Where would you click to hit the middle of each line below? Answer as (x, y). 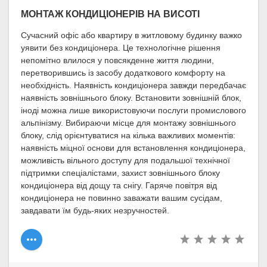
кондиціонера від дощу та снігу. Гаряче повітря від (119, 185)
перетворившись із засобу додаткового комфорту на (123, 72)
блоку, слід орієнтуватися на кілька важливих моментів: (128, 135)
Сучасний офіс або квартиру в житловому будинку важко (131, 35)
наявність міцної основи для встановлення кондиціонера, (133, 148)
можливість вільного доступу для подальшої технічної (125, 160)
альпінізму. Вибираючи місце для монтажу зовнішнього (128, 122)
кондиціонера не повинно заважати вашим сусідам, (122, 198)
